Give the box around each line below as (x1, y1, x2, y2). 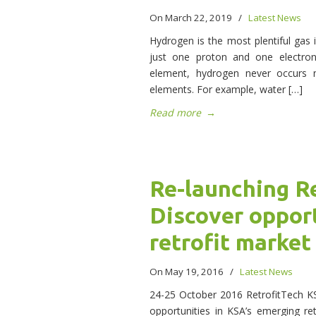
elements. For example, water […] (150, 83, 303, 97)
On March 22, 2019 (150, 11, 234, 25)
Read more (150, 106, 201, 120)
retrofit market (150, 229, 311, 255)
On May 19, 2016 (150, 265, 226, 279)
